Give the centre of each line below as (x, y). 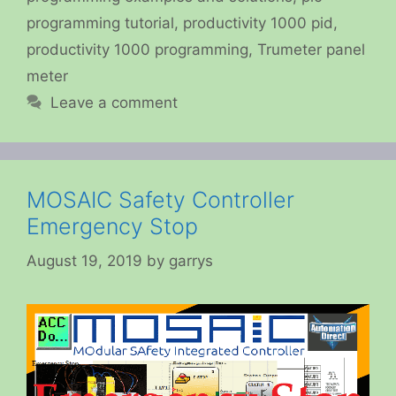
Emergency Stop (112, 227)
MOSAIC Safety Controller (160, 200)
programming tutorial (100, 23)
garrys (191, 260)
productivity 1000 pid (258, 23)
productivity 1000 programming (137, 50)
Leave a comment (114, 103)
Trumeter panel (311, 50)
